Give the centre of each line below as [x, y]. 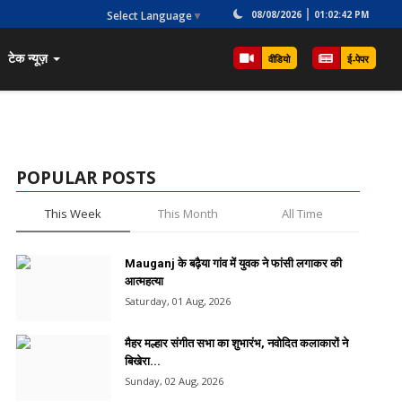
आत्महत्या [144, 281]
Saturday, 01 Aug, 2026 [177, 301]
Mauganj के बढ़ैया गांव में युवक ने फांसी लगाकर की [233, 263]
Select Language [149, 15]
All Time [302, 213]
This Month [188, 213]
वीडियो [279, 58]
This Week [73, 213]
